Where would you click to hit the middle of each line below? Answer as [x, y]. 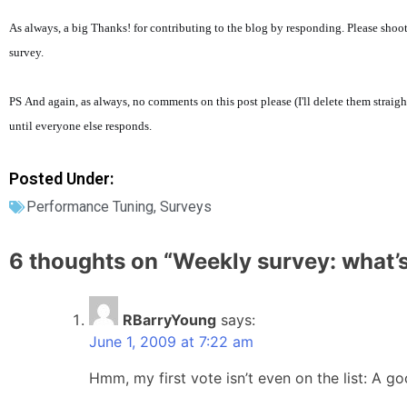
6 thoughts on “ [91, 261]
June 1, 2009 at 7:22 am [171, 341]
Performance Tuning [90, 207]
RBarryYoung [169, 319]
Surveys [186, 207]
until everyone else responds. [80, 126]
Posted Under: [61, 179]
